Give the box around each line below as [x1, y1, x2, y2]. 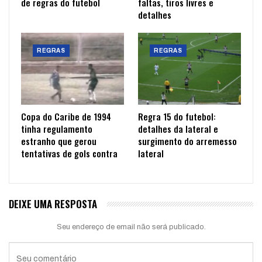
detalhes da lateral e [138, 122, 218, 136]
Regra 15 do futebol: [138, 110, 216, 123]
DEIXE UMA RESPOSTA [9, 196, 97, 212]
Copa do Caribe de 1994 [21, 110, 111, 123]
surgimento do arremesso [138, 135, 237, 148]
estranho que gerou [21, 135, 96, 148]
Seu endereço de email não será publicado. [56, 223, 206, 232]
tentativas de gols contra [21, 147, 118, 160]
